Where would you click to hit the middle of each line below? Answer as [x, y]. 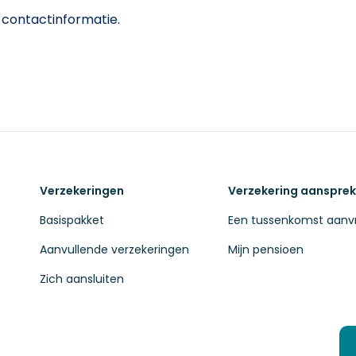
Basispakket [72, 221]
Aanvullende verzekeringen [114, 250]
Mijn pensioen [265, 250]
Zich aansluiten [81, 279]
